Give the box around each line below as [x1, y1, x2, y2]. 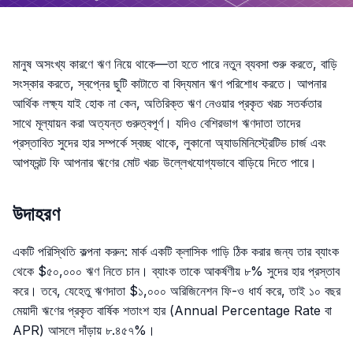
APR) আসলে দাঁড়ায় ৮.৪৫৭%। [13, 322, 155, 339]
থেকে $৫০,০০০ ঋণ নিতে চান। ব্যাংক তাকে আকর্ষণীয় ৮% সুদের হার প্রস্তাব [13, 263, 340, 280]
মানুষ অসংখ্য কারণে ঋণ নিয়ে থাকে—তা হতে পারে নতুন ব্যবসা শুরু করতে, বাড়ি [13, 55, 337, 72]
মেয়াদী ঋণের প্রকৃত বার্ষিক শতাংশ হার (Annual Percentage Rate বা [13, 303, 332, 319]
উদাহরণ [13, 203, 60, 226]
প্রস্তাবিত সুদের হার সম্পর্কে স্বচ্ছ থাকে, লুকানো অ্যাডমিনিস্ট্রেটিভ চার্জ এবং [13, 134, 326, 150]
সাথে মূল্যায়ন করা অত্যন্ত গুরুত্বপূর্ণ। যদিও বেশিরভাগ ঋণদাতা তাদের [13, 114, 300, 131]
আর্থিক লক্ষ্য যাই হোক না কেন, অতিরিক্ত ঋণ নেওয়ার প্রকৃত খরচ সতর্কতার [13, 95, 321, 111]
